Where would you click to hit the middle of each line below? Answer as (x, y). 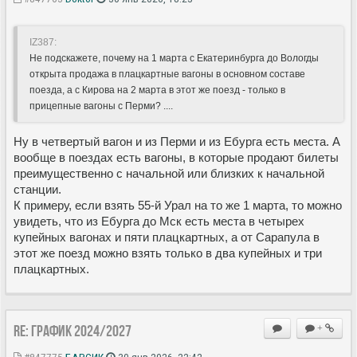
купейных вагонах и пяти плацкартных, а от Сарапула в (167, 237)
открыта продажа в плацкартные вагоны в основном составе (167, 74)
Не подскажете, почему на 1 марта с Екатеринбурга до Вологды (174, 58)
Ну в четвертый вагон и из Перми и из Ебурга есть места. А (177, 141)
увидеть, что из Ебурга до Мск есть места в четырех (159, 221)
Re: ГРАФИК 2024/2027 (73, 330)
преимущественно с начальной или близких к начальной (169, 173)
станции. (37, 189)
